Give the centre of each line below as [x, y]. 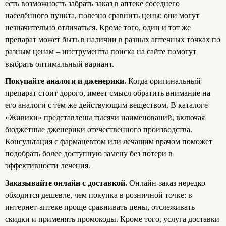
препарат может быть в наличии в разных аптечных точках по [113, 40]
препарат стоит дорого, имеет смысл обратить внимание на [108, 93]
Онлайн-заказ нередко [167, 183]
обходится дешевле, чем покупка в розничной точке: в [99, 195]
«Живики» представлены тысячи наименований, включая [105, 118]
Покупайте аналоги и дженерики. [67, 81]
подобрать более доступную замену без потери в [89, 154]
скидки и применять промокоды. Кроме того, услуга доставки [112, 219]
